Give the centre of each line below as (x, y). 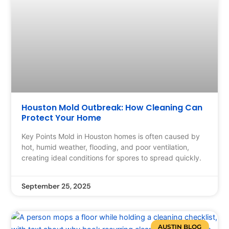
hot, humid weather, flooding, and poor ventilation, (106, 147)
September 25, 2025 (56, 186)
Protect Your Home (62, 118)
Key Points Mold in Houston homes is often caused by (111, 136)
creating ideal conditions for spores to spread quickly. (112, 158)
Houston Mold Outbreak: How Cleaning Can (112, 108)
